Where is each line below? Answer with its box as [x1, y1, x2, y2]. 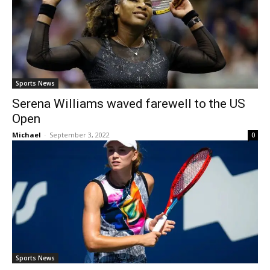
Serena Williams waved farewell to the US [12, 96, 245, 111]
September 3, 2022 [49, 130, 110, 139]
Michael [12, 130, 41, 139]
